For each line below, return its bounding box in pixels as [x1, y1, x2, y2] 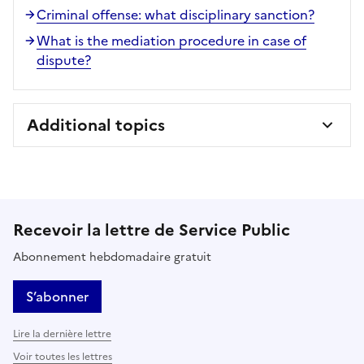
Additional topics [27, 112, 165, 137]
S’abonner [26, 286, 89, 306]
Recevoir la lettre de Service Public [13, 217, 290, 242]
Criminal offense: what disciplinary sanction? [37, 4, 314, 24]
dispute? [37, 50, 91, 70]
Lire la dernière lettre [13, 326, 111, 341]
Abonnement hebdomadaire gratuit [13, 248, 211, 266]
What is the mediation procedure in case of [37, 30, 306, 50]
